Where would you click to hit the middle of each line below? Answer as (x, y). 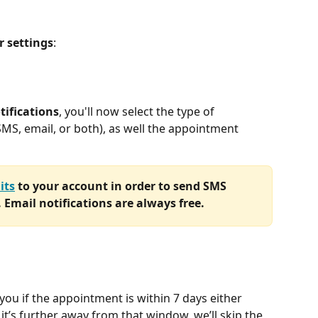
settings (30, 42)
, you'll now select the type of (138, 112)
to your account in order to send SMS (122, 186)
